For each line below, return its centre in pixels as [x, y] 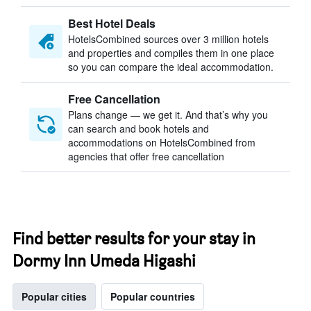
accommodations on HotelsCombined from [162, 142]
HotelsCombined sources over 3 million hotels [168, 39]
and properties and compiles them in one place [171, 53]
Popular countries [153, 296]
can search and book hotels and [138, 128]
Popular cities [54, 296]
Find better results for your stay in [134, 238]
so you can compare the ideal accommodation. [171, 67]
